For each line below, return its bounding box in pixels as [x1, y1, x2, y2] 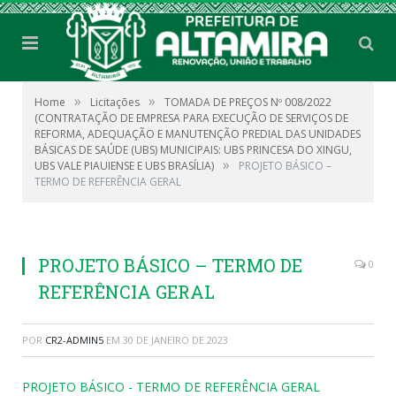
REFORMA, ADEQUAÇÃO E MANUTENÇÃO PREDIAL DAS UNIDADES [34, 126, 361, 142]
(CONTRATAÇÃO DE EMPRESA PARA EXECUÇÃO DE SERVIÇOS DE [34, 110, 348, 126]
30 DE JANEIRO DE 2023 [123, 333, 228, 347]
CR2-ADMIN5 [45, 333, 103, 347]
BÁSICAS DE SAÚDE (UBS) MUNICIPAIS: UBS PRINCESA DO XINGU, [34, 142, 352, 158]
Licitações [90, 95, 140, 110]
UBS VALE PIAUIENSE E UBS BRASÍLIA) [34, 158, 214, 174]
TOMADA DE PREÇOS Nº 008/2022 [164, 95, 331, 110]
